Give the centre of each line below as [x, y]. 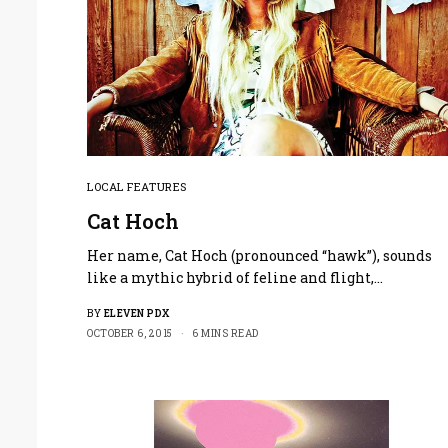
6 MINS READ [225, 334]
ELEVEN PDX [136, 314]
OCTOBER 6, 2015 [130, 334]
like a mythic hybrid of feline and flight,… [235, 278]
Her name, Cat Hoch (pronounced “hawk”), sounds [260, 256]
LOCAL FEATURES [137, 187]
